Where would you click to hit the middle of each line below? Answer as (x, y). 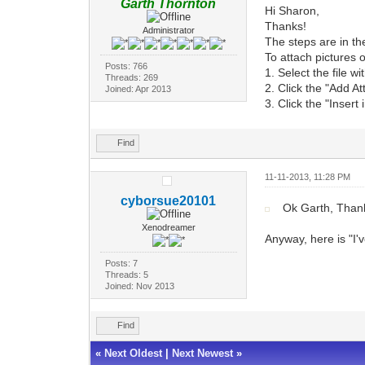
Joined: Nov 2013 (139, 286)
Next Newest (203, 353)
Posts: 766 (126, 66)
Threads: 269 (131, 77)
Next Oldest (134, 353)
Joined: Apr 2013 (138, 88)
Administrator (168, 30)
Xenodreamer (168, 227)
